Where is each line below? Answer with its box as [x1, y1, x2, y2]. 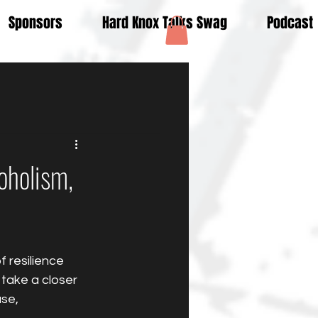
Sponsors [9, 12, 62, 33]
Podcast [267, 12, 313, 33]
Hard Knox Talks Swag [102, 12, 227, 33]
